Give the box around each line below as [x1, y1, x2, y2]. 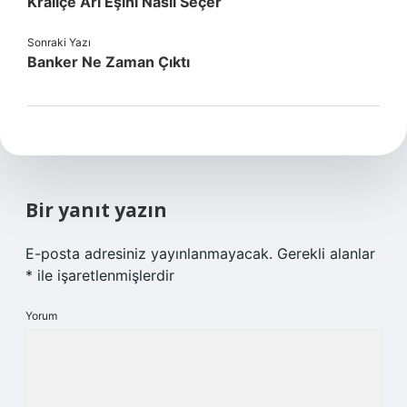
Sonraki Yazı [27, 35, 91, 49]
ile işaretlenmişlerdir [33, 266, 174, 284]
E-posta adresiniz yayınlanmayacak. [25, 244, 273, 263]
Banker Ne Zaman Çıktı [27, 53, 190, 71]
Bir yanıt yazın [25, 197, 167, 223]
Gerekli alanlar [277, 244, 375, 263]
